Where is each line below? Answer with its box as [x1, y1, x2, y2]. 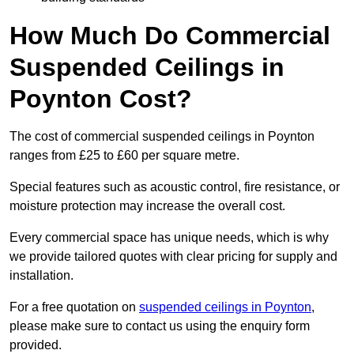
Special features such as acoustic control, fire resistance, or [9, 180, 340, 194]
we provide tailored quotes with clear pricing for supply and [9, 250, 337, 264]
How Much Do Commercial [9, 21, 330, 51]
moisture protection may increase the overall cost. [9, 199, 285, 213]
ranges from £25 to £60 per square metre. [9, 149, 239, 163]
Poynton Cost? [9, 85, 192, 114]
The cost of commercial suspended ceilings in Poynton [9, 130, 314, 144]
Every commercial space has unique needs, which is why [9, 231, 329, 245]
